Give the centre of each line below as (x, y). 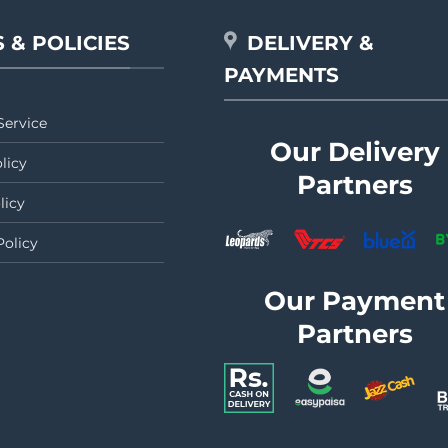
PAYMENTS (281, 75)
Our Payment (354, 300)
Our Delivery (354, 151)
